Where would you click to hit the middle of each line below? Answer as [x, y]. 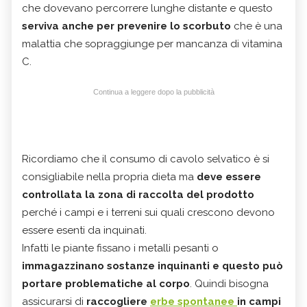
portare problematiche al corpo [106, 283]
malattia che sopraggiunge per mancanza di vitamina [152, 44]
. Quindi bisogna [229, 283]
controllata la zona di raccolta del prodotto [138, 194]
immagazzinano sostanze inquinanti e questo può [152, 266]
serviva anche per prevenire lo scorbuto [126, 26]
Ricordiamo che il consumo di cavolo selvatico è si [146, 159]
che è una [257, 26]
